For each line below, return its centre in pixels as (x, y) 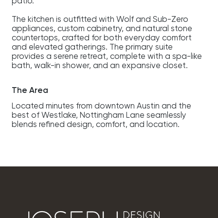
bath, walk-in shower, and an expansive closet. (100, 66)
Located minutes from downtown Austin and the (101, 106)
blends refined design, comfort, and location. (95, 125)
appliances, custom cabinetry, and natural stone (102, 29)
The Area (30, 91)
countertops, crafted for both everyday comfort (101, 38)
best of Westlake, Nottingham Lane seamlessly (99, 115)
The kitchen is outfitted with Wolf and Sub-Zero (100, 20)
